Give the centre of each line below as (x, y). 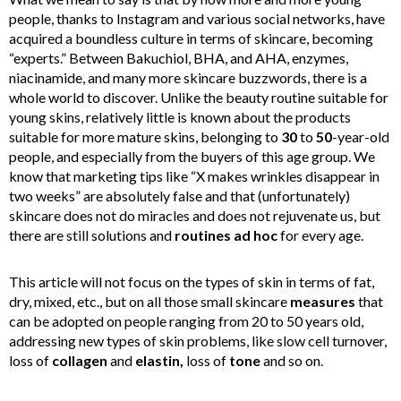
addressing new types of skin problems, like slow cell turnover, (198, 340)
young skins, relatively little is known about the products (180, 116)
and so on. (292, 360)
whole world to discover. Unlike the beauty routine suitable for (199, 97)
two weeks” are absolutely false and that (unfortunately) (179, 195)
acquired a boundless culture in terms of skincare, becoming (191, 38)
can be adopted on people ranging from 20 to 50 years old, (186, 320)
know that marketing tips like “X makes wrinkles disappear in (194, 175)
